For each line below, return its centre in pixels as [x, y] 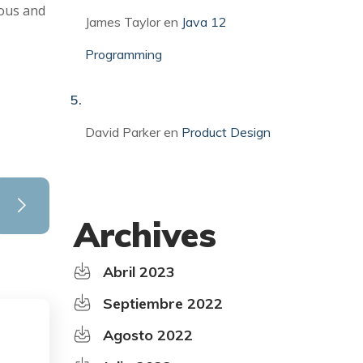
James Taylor [123, 21]
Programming [124, 54]
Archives [145, 234]
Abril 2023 [139, 271]
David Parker [123, 132]
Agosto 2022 [148, 335]
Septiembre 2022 [163, 303]
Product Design [226, 132]
